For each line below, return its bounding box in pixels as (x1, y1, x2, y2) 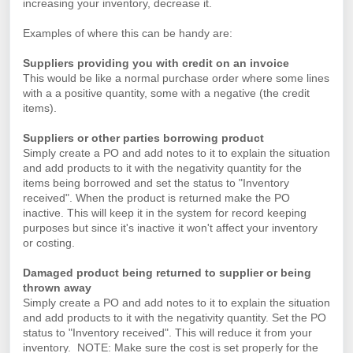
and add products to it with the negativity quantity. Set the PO (23, 311, 326, 324)
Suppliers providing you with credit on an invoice (23, 57, 289, 69)
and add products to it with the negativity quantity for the (23, 162, 302, 174)
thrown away (23, 281, 91, 294)
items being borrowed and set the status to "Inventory (23, 176, 289, 189)
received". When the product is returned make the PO (23, 191, 290, 204)
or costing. (23, 236, 75, 249)
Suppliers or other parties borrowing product (23, 132, 264, 144)
